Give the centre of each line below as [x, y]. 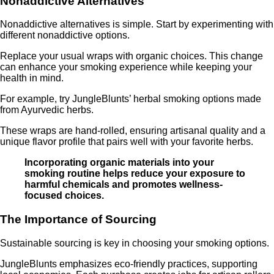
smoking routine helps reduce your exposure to [135, 174]
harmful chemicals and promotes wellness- [124, 185]
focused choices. [64, 196]
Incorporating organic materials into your [119, 163]
